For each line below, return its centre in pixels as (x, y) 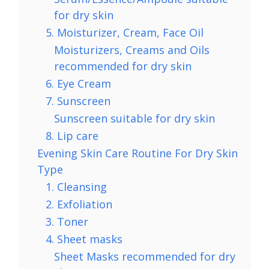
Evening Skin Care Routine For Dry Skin (138, 153)
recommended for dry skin (123, 66)
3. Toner (67, 221)
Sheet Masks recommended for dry (145, 256)
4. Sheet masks (84, 239)
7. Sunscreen (78, 101)
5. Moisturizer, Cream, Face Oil (125, 32)
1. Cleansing (76, 186)
